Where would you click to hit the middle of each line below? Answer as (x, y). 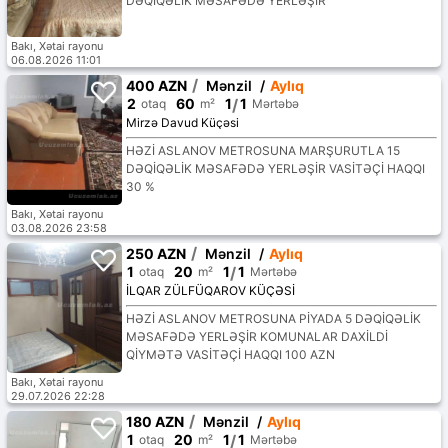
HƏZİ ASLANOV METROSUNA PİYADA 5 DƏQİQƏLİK (273, 319)
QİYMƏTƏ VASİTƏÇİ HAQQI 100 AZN (230, 355)
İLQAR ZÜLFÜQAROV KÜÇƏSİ (210, 291)
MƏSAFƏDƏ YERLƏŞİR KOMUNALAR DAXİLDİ (256, 337)
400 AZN (156, 86)
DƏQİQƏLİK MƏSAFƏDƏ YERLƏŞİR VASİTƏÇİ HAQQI (275, 169)
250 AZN (155, 254)
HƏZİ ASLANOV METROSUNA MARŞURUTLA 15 (262, 151)
